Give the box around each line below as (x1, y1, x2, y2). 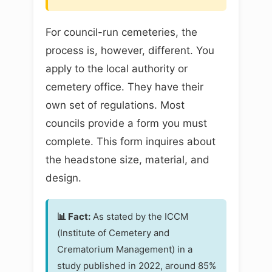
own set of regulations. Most (46, 98, 185, 111)
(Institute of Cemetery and (57, 226, 169, 239)
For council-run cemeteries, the (46, 25, 197, 38)
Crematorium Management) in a (57, 243, 192, 255)
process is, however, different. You (46, 44, 214, 56)
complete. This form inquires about (46, 135, 216, 148)
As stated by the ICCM (90, 210, 188, 222)
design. (46, 171, 81, 184)
